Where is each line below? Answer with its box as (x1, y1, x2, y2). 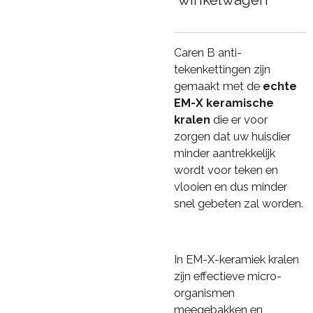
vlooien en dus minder (174, 180, 287, 194)
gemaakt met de (174, 79, 263, 93)
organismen (174, 286, 235, 300)
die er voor (210, 112, 268, 126)
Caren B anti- (174, 45, 242, 59)
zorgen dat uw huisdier (174, 129, 291, 143)
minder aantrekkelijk (174, 146, 275, 160)
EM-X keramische (174, 96, 274, 110)
